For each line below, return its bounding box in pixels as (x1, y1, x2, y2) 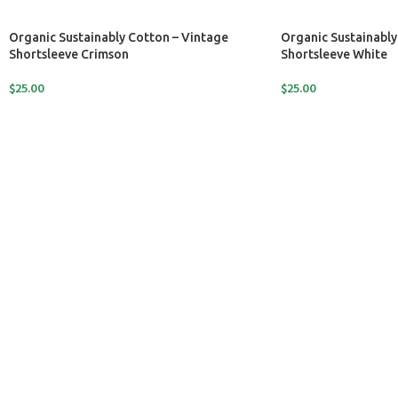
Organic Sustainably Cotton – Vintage (9, 30, 228, 44)
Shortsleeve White (280, 47, 387, 61)
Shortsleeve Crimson (9, 47, 129, 61)
